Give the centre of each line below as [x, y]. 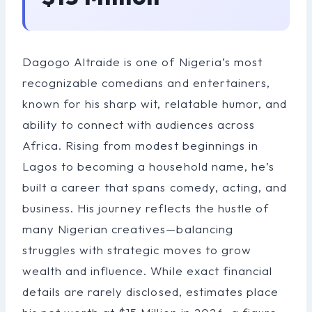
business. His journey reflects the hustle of [146, 208]
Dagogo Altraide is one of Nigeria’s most [142, 62]
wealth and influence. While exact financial [147, 271]
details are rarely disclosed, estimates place [150, 292]
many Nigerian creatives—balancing [128, 229]
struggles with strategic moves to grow [137, 250]
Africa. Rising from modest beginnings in [140, 146]
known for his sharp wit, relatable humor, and [155, 104]
